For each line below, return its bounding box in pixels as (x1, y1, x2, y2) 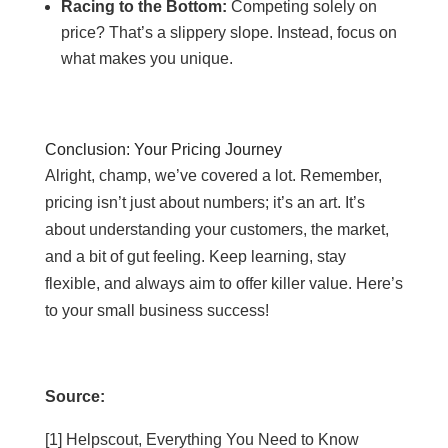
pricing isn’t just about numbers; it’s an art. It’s (44, 194, 365, 211)
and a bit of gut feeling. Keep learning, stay (44, 248, 346, 265)
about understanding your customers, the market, (44, 221, 389, 238)
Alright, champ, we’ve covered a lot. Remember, (44, 167, 382, 184)
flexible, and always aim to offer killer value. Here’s (44, 275, 403, 292)
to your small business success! (44, 302, 269, 319)
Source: (44, 388, 105, 405)
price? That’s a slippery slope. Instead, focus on (60, 24, 397, 41)
